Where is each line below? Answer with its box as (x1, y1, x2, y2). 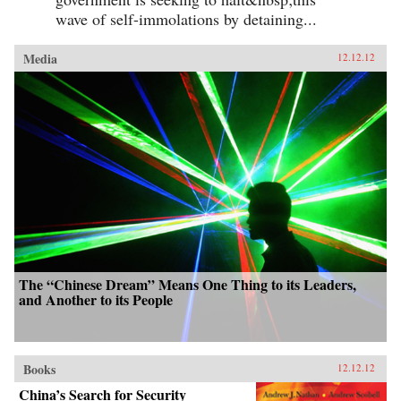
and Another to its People (19, 288, 173, 310)
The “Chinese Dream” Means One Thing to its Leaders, (19, 273, 356, 294)
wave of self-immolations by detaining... (55, 7, 317, 30)
